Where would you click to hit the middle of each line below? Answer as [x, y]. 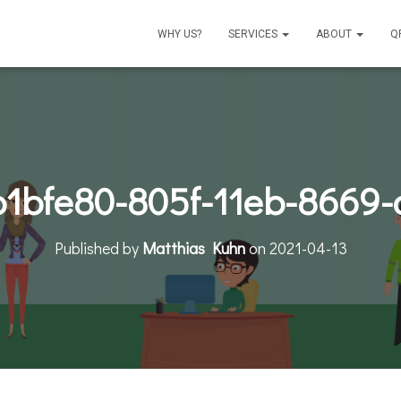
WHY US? [179, 34]
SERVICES [254, 34]
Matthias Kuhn [193, 247]
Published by [98, 247]
